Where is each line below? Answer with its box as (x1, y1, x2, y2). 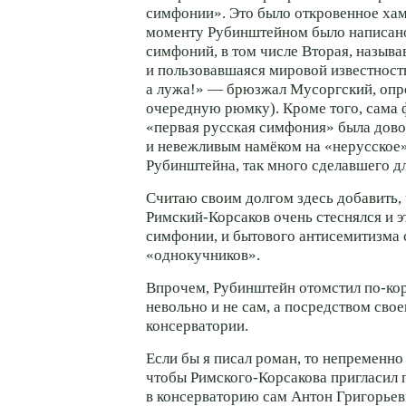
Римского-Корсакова (190, 369, 327, 387)
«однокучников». (146, 246, 260, 264)
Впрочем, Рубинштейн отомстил (146, 278, 364, 296)
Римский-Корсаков (146, 208, 270, 226)
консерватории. (146, 316, 248, 334)
